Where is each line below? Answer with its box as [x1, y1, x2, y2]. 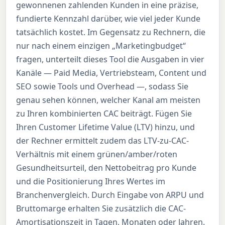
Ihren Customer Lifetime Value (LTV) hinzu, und [16, 122, 195, 133]
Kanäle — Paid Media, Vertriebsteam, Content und [16, 67, 207, 79]
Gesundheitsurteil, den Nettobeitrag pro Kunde [16, 162, 197, 174]
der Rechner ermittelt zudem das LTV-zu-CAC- [16, 135, 189, 147]
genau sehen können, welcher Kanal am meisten [16, 94, 201, 106]
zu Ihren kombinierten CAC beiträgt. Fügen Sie [16, 108, 192, 120]
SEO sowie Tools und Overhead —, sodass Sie [16, 81, 189, 92]
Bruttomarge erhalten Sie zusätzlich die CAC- [16, 203, 186, 214]
